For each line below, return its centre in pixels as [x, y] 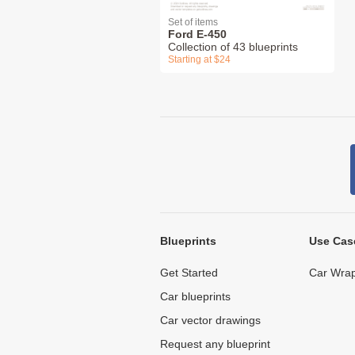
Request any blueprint [215, 344]
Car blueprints [195, 296]
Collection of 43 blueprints [233, 46]
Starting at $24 [199, 59]
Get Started [189, 272]
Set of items [193, 22]
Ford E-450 [197, 34]
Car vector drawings [210, 320]
